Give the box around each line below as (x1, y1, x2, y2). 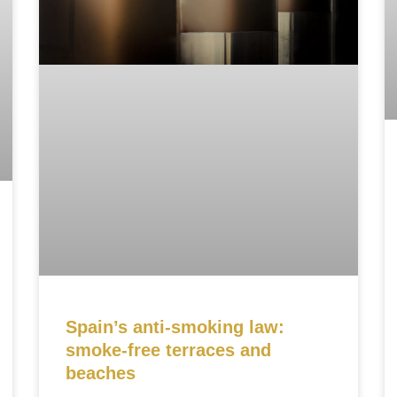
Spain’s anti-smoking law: (66, 316, 284, 337)
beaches (66, 362, 136, 383)
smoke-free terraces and (66, 339, 271, 360)
